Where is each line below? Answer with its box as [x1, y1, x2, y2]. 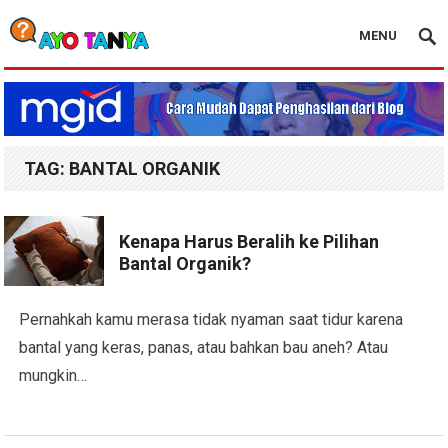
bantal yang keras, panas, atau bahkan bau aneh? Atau [19, 338, 389, 358]
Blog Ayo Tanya [3, 64, 111, 83]
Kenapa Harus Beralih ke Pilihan [119, 231, 380, 253]
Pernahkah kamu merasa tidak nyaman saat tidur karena [19, 310, 404, 330]
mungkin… [19, 366, 88, 386]
